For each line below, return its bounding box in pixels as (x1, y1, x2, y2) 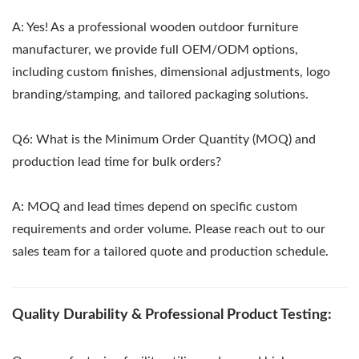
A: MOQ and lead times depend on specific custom (12, 200, 297, 213)
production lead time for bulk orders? (12, 155, 221, 168)
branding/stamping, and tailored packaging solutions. (12, 87, 309, 101)
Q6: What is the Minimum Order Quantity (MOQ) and (12, 132, 316, 146)
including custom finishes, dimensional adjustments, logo (12, 65, 330, 79)
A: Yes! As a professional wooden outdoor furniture (12, 20, 298, 34)
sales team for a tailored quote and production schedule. (12, 244, 329, 258)
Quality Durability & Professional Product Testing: (12, 307, 332, 322)
